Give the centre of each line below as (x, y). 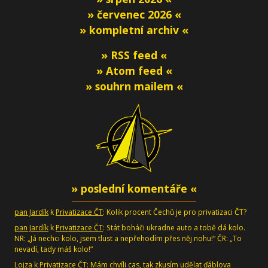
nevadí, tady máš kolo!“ (54, 249)
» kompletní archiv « (134, 30)
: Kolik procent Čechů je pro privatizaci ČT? (175, 212)
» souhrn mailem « (134, 86)
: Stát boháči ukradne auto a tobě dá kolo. (174, 228)
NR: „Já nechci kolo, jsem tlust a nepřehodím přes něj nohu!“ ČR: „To (128, 238)
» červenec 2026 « (134, 14)
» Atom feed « (134, 71)
